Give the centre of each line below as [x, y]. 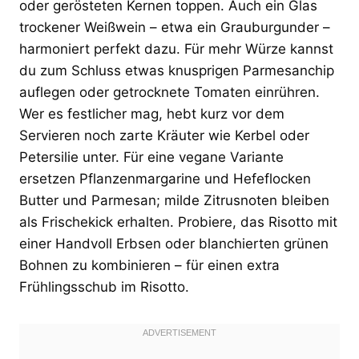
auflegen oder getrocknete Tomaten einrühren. [169, 92]
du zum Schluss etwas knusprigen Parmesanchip [177, 70]
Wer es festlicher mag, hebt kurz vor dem [152, 113]
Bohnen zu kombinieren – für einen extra [149, 265]
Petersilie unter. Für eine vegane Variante [151, 157]
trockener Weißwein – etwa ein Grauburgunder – [175, 27]
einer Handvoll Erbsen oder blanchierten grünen [174, 243]
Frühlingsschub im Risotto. [104, 286]
